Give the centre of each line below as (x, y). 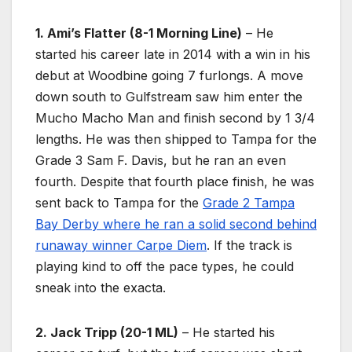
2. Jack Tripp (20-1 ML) (107, 333)
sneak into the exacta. (101, 288)
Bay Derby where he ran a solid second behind (176, 224)
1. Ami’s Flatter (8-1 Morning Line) (139, 33)
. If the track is (249, 246)
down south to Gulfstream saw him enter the (169, 97)
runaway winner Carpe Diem (121, 246)
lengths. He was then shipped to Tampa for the (176, 139)
